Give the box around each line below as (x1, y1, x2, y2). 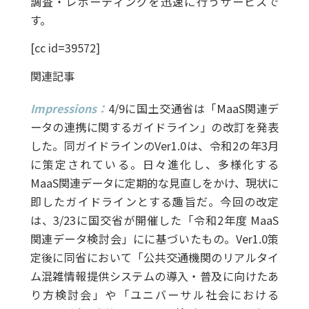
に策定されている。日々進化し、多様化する (30, 156, 279, 173)
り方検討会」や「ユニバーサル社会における (30, 286, 279, 303)
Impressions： (30, 100, 108, 117)
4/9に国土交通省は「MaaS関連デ (108, 100, 279, 117)
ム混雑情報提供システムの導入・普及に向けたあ (30, 268, 279, 285)
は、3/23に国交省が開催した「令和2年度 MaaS (30, 212, 279, 229)
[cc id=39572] (30, 39, 100, 57)
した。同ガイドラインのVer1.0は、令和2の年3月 (30, 137, 279, 154)
